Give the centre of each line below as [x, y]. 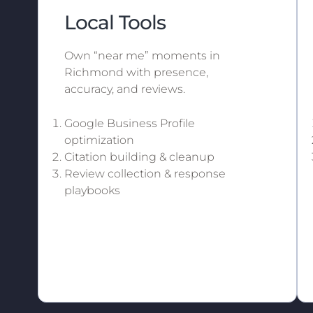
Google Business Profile [129, 123]
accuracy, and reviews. [124, 89]
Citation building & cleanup [139, 156]
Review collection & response [145, 173]
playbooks [92, 190]
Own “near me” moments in [142, 55]
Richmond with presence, [136, 72]
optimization [99, 140]
